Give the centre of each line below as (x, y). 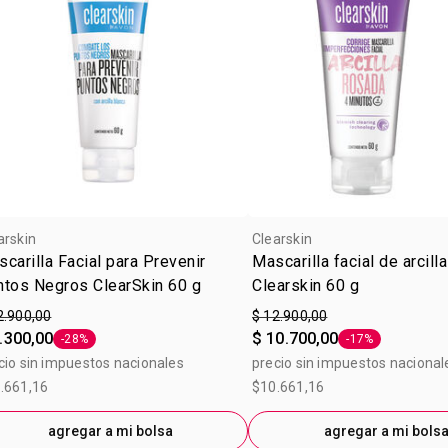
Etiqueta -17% (384, 345)
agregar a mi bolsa (110, 431)
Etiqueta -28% (99, 345)
